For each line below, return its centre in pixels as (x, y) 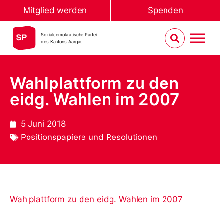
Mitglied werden (55, 10)
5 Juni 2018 (43, 124)
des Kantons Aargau (62, 41)
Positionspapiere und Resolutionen (89, 137)
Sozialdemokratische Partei (69, 35)
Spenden (165, 10)
